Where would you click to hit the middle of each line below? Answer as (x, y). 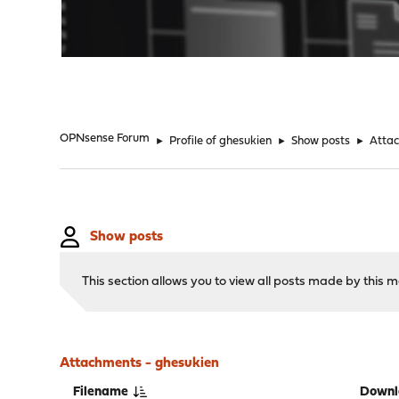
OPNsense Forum (105, 138)
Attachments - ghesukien (140, 363)
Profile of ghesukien (221, 141)
